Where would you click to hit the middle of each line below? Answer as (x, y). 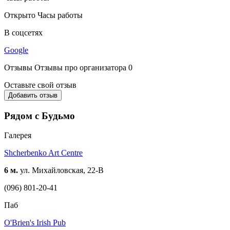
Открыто (21, 15)
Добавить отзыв (33, 95)
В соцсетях (23, 32)
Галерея (18, 136)
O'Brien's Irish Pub (35, 223)
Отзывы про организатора (80, 67)
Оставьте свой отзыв (40, 85)
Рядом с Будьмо (40, 116)
